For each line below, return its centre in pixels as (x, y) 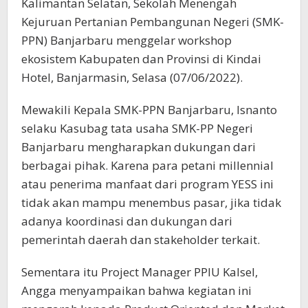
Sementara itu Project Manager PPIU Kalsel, (140, 272)
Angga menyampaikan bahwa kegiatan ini (136, 291)
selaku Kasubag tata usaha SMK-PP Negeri (137, 129)
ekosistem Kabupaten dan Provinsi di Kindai (141, 59)
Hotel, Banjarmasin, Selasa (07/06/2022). (132, 78)
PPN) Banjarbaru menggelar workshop (126, 41)
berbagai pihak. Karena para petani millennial (147, 166)
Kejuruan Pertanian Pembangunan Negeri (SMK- (153, 22)
